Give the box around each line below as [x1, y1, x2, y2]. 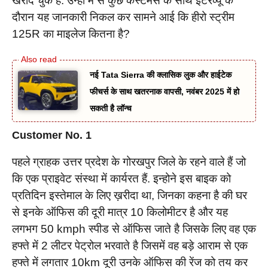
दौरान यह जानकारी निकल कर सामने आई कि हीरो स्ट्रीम [12, 11, 234, 24]
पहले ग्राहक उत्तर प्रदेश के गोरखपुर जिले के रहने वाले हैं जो [12, 155, 246, 168]
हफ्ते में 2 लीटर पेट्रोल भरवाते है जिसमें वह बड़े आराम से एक [12, 239, 248, 252]
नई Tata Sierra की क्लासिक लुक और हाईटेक [90, 69, 232, 80]
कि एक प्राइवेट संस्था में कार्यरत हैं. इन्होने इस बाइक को [12, 172, 231, 185]
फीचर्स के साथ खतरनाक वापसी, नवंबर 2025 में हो [90, 86, 239, 96]
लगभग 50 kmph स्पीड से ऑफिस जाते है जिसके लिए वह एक [12, 222, 256, 235]
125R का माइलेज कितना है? [12, 28, 130, 41]
